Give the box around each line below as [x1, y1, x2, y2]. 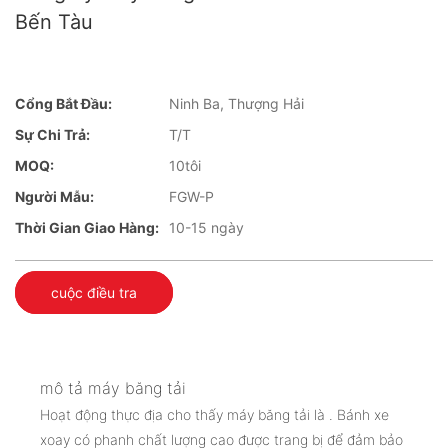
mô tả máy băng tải [40, 377, 186, 398]
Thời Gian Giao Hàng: [15, 219, 159, 237]
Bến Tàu [15, 10, 93, 34]
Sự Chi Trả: [15, 126, 90, 144]
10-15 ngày [169, 219, 244, 237]
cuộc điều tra [51, 283, 137, 301]
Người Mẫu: [15, 188, 94, 206]
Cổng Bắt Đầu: [15, 95, 112, 113]
